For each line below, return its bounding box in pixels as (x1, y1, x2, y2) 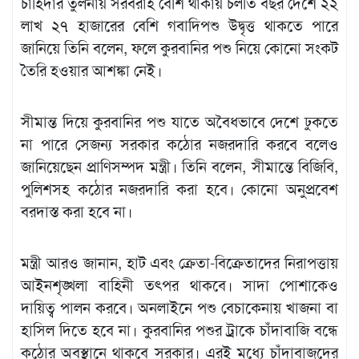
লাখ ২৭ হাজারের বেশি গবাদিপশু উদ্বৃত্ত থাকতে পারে (21, 15, 338, 36)
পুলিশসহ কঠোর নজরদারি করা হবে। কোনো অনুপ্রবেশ (21, 179, 338, 200)
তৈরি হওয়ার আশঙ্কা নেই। (21, 60, 162, 81)
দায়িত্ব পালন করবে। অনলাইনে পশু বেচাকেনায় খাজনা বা (21, 297, 338, 318)
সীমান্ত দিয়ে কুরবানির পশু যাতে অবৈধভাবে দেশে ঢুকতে (21, 111, 338, 132)
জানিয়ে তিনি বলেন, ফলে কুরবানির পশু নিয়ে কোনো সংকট (21, 38, 338, 58)
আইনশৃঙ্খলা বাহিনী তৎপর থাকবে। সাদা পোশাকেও (21, 275, 338, 296)
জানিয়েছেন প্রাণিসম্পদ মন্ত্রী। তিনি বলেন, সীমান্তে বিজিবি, (21, 156, 338, 177)
